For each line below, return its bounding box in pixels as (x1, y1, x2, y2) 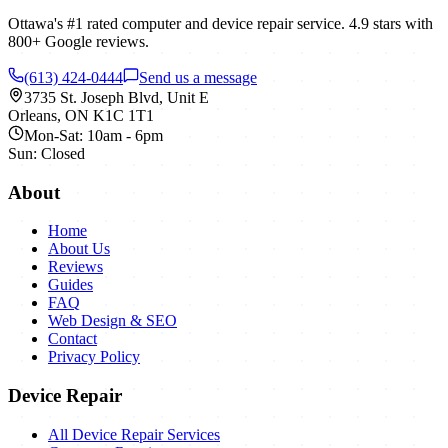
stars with (369, 14, 433, 32)
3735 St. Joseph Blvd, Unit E (24, 88, 209, 106)
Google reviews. (41, 32, 149, 50)
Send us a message (139, 68, 257, 86)
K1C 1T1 (93, 106, 154, 124)
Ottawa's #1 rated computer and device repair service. (8, 14, 349, 32)
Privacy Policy (48, 348, 140, 366)
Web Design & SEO (48, 312, 177, 330)
